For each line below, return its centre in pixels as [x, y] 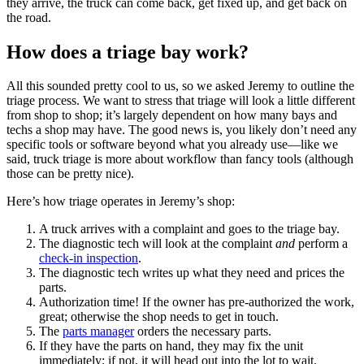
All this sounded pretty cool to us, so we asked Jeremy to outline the [180, 86]
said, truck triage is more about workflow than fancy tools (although [180, 159]
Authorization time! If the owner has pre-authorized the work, [197, 302]
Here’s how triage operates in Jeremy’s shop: [121, 201]
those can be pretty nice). [70, 174]
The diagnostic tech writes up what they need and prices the [192, 273]
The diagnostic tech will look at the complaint [157, 244]
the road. [29, 17]
